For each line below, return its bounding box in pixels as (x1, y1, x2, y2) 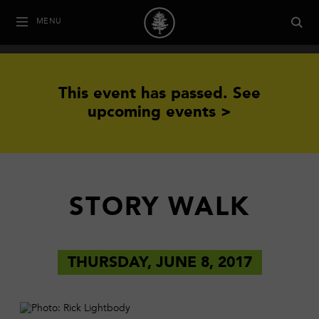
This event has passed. (58, 86, 233, 102)
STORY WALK (69, 195, 250, 221)
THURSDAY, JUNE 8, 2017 (67, 256, 252, 271)
